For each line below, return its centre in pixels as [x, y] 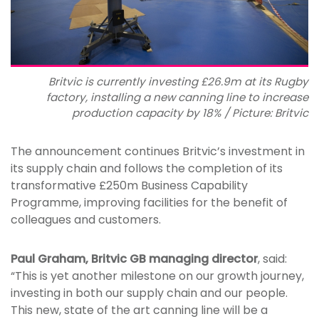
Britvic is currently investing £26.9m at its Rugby [178, 82]
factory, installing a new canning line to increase [177, 98]
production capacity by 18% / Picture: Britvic [190, 113]
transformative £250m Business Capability [129, 186]
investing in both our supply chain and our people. [149, 293]
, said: [272, 259]
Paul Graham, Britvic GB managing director [134, 259]
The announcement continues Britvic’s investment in [158, 152]
